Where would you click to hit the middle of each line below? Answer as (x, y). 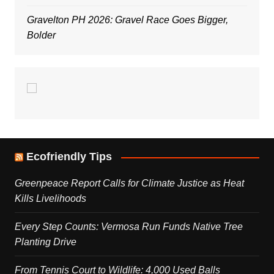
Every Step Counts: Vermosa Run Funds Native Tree (128, 227)
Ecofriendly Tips (69, 157)
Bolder (41, 35)
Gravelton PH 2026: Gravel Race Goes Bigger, (127, 20)
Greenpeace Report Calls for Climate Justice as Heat (129, 183)
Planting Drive (45, 242)
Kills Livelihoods (50, 199)
